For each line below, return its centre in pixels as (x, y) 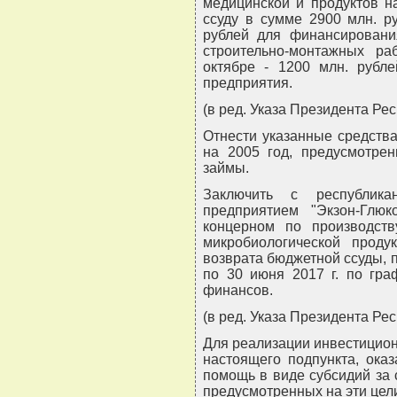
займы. (226, 168)
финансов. (238, 291)
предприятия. (248, 83)
